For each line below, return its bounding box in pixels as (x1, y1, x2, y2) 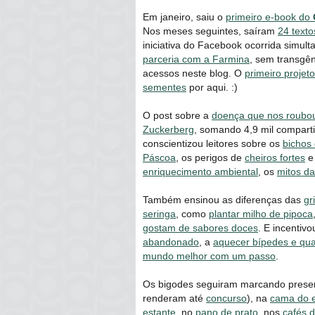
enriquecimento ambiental (143, 165, 258, 177)
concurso (206, 292, 247, 304)
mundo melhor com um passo (143, 250, 276, 262)
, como (176, 207, 209, 219)
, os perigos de (176, 151, 245, 163)
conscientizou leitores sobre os (143, 137, 283, 149)
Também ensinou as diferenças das (143, 193, 304, 205)
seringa (143, 207, 176, 219)
